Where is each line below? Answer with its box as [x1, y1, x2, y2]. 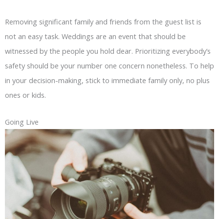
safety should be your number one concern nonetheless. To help [5, 60, 214, 70]
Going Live [5, 117, 39, 127]
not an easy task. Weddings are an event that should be [5, 31, 186, 41]
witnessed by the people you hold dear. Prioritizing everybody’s [5, 45, 211, 56]
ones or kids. [5, 89, 46, 100]
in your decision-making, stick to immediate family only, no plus [5, 75, 210, 85]
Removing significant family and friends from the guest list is [5, 16, 201, 26]
